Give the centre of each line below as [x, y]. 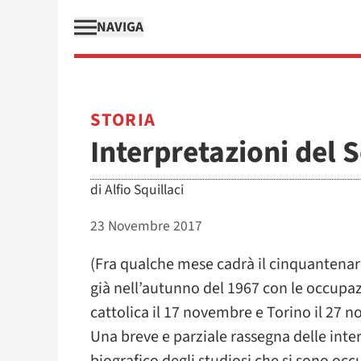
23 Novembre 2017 [146, 226]
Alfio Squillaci [144, 190]
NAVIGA [120, 27]
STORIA [123, 120]
